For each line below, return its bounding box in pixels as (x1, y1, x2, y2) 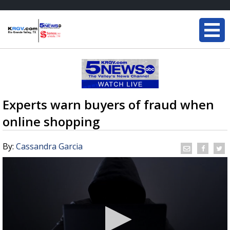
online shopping (3, 113, 100, 130)
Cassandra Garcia (16, 141, 83, 152)
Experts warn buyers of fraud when (3, 96, 214, 113)
